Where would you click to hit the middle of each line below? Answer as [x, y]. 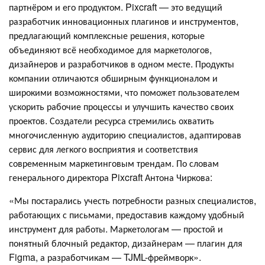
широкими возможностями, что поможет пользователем [124, 92]
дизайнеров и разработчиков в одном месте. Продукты [122, 64]
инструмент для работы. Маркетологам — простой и [116, 229]
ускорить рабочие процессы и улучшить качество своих [121, 106]
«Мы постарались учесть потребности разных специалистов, [132, 201]
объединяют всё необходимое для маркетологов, [110, 50]
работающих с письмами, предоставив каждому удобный [127, 215]
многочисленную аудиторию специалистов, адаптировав [125, 135]
